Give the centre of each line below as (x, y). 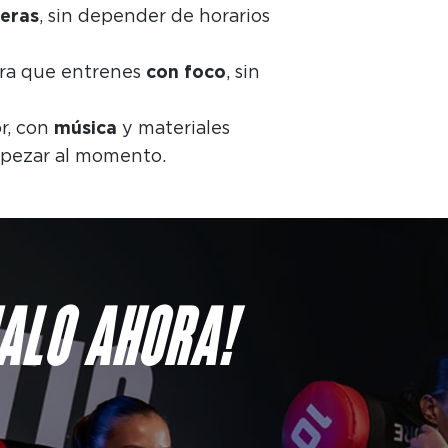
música (85, 128)
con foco (185, 72)
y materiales (173, 128)
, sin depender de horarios (154, 16)
